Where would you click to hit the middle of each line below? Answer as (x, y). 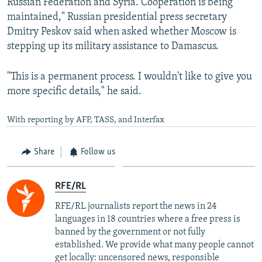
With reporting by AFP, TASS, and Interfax (86, 120)
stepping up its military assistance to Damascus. (113, 46)
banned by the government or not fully (130, 232)
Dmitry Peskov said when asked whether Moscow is (122, 32)
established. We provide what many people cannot (154, 245)
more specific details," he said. (74, 91)
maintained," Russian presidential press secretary (117, 17)
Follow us (98, 152)
